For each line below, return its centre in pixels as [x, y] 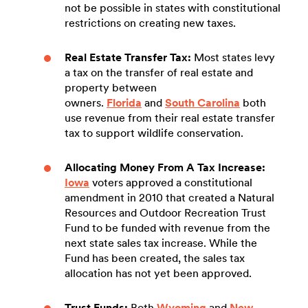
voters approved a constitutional [171, 183]
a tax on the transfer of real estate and [159, 73]
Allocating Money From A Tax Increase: [165, 167]
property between [111, 88]
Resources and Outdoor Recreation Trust [165, 213]
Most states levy [234, 57]
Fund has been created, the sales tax [155, 258]
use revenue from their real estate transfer [170, 118]
